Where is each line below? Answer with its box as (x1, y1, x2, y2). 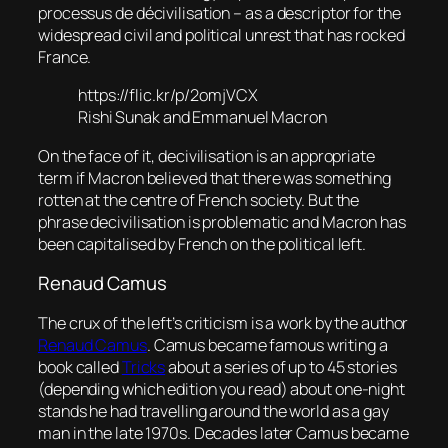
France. (38, 46, 92, 68)
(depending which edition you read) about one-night (38, 377, 405, 400)
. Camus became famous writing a (146, 333, 388, 356)
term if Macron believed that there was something (38, 166, 392, 189)
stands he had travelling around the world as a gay (38, 399, 389, 422)
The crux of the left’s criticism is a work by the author (38, 311, 409, 334)
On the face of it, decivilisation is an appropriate (38, 144, 375, 167)
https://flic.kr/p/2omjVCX (78, 84, 258, 107)
